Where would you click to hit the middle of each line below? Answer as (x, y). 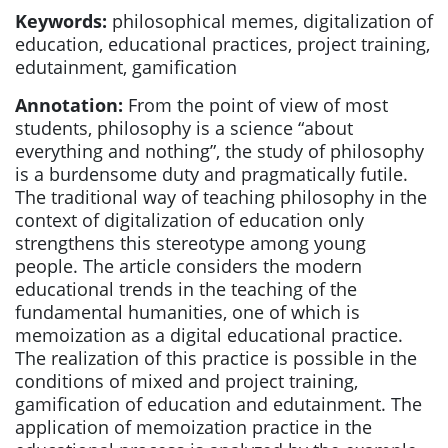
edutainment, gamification (126, 67)
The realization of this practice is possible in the (216, 358)
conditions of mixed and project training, (186, 381)
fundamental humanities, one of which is (187, 312)
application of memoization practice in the (193, 427)
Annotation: (69, 105)
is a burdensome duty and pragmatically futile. (211, 174)
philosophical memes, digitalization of (270, 21)
